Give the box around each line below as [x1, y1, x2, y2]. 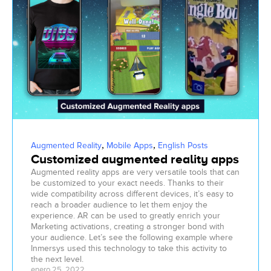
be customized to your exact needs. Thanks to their [31, 178, 224, 189]
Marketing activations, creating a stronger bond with [31, 221, 224, 232]
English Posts [158, 140, 208, 151]
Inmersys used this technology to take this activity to [31, 243, 227, 254]
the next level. [31, 254, 83, 265]
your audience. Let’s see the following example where [31, 232, 233, 243]
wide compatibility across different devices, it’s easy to [31, 189, 233, 200]
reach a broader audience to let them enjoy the [31, 200, 207, 211]
